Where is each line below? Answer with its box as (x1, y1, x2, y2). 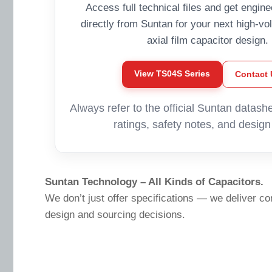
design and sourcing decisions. (45, 209, 185, 221)
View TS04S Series (134, 69, 210, 79)
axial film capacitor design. (147, 35, 268, 47)
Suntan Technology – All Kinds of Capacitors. (45, 176, 263, 188)
